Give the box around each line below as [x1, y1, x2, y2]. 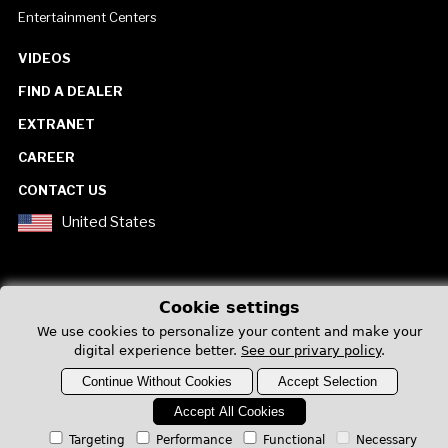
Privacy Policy [349, 333, 435, 349]
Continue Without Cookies [82, 374, 232, 389]
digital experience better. [74, 343, 241, 358]
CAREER [17, 149, 75, 166]
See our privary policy [241, 343, 381, 358]
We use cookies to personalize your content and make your [37, 324, 422, 339]
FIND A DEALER [17, 83, 123, 100]
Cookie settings [159, 299, 300, 317]
